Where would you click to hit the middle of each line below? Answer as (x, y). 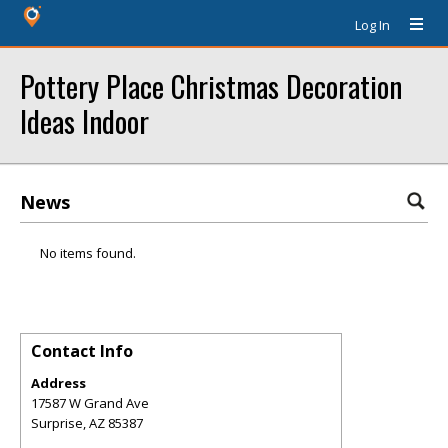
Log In (372, 25)
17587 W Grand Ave (90, 403)
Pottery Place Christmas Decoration (211, 85)
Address (58, 383)
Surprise (57, 423)
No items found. (88, 253)
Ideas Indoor (84, 120)
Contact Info (82, 351)
